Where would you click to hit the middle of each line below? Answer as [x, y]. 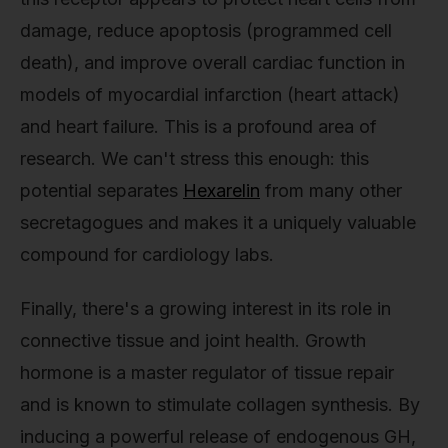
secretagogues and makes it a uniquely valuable [218, 223]
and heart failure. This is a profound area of [198, 127]
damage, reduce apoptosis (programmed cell [206, 31]
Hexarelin [221, 191]
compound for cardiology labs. [147, 255]
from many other [331, 191]
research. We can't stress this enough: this [194, 159]
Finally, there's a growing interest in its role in [205, 308]
